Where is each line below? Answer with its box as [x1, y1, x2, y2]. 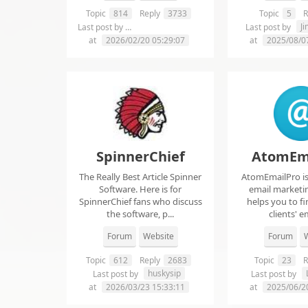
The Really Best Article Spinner [79, 170, 201, 184]
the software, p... [107, 208, 174, 221]
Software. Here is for [99, 183, 181, 196]
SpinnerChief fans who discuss [78, 195, 202, 208]
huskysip [147, 267, 181, 280]
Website [142, 230, 174, 243]
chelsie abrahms [133, 21, 196, 33]
